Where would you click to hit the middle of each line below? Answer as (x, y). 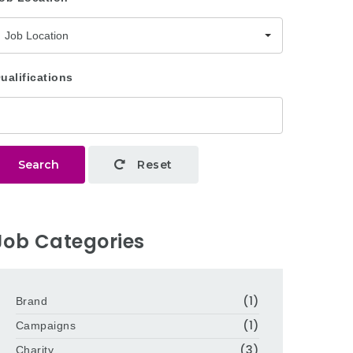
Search (38, 165)
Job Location (36, 35)
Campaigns (46, 325)
